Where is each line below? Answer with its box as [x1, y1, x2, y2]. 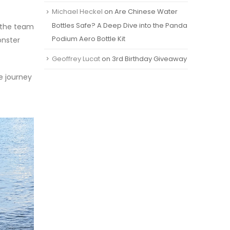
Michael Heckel [52, 7, 103, 17]
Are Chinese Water [114, 7, 178, 17]
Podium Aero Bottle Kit [52, 33, 125, 44]
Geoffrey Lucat [52, 53, 100, 64]
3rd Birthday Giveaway [112, 53, 187, 64]
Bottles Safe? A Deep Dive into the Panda [52, 20, 187, 30]
